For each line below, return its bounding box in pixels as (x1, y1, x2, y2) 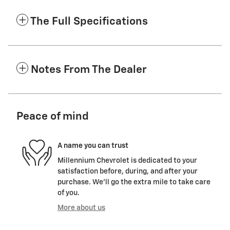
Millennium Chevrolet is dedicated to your (57, 157, 197, 165)
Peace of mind (16, 111, 89, 123)
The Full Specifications (30, 16, 148, 28)
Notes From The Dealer (31, 65, 147, 76)
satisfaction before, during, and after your (57, 168, 198, 176)
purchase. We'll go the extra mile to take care (57, 179, 210, 186)
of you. (57, 189, 80, 197)
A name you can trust (57, 142, 128, 149)
